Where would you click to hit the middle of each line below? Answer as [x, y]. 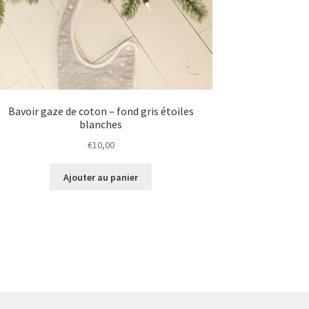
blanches [101, 124]
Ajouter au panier [101, 177]
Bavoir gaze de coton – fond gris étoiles [101, 111]
